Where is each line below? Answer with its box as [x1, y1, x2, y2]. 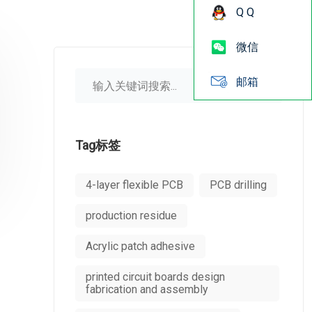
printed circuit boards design [86, 270, 225, 283]
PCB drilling [210, 178, 267, 192]
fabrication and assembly [86, 283, 208, 296]
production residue [86, 209, 177, 222]
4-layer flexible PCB [86, 178, 183, 192]
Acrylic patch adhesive [86, 240, 195, 253]
